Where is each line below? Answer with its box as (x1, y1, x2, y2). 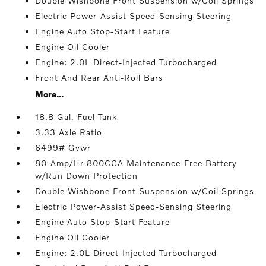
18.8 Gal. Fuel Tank (35, 112, 118, 122)
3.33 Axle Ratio (35, 127, 103, 138)
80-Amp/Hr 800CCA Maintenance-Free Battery (35, 158, 237, 169)
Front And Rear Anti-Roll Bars (35, 72, 164, 83)
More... (35, 89, 64, 100)
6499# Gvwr (35, 142, 91, 153)
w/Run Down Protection (35, 170, 138, 181)
